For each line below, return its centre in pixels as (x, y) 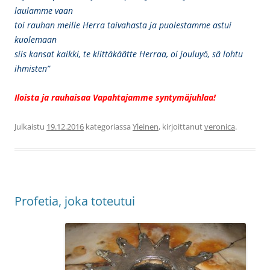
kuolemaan (36, 39)
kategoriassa (108, 127)
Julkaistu (30, 127)
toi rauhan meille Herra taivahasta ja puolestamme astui (123, 25)
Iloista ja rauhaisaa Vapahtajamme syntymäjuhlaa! (115, 97)
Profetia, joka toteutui (75, 201)
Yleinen (146, 127)
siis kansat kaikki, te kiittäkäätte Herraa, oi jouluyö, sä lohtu (129, 54)
